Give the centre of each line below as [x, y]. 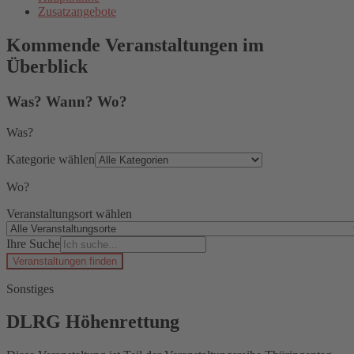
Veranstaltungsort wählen [69, 213]
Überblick [47, 66]
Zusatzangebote [77, 11]
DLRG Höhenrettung [93, 322]
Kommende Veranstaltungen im [135, 45]
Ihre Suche [33, 243]
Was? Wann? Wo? [67, 101]
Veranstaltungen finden [65, 261]
